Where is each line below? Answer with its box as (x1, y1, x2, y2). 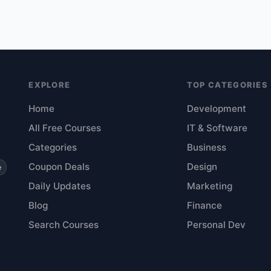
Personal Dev (186, 219, 246, 230)
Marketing (186, 180, 232, 192)
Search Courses (28, 219, 99, 230)
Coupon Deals (28, 161, 90, 172)
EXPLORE (28, 80, 71, 90)
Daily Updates (28, 180, 91, 192)
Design (186, 161, 217, 172)
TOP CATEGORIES (186, 80, 269, 90)
